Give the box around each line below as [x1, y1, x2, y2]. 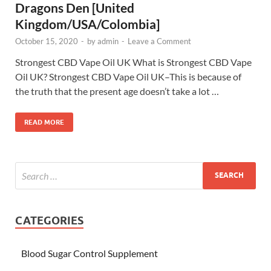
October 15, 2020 [15, 36, 78, 46]
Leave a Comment [128, 36, 191, 46]
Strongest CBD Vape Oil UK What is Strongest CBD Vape [15, 56, 252, 68]
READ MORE [24, 117, 64, 126]
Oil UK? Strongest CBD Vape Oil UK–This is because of [15, 70, 241, 82]
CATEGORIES [15, 214, 83, 227]
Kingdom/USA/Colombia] [15, 16, 160, 31]
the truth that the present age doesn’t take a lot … [15, 85, 219, 97]
